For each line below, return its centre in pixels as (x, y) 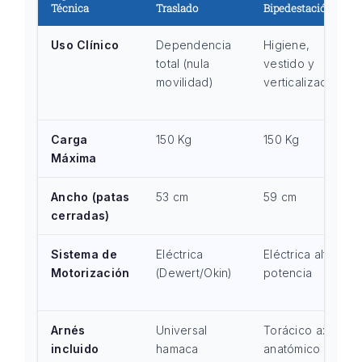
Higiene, (287, 45)
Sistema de (84, 254)
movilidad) (185, 82)
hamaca (177, 349)
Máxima (74, 158)
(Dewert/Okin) (194, 273)
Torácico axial (302, 330)
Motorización (90, 273)
